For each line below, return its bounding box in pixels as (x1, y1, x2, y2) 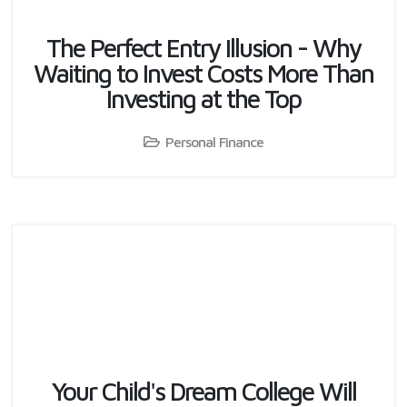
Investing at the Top (106, 84, 301, 114)
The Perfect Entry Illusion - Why (46, 33, 361, 63)
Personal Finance (165, 134, 263, 150)
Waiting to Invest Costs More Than (34, 58, 373, 88)
